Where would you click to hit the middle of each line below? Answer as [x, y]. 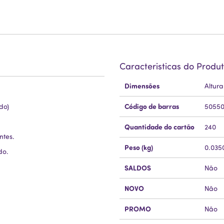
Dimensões [142, 86]
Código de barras [152, 106]
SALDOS [138, 168]
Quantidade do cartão [159, 127]
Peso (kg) [139, 147]
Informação [138, 90]
